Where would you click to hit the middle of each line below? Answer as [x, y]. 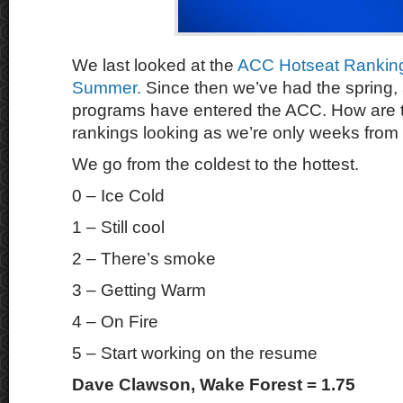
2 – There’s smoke [144, 259]
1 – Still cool [118, 227]
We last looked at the [155, 65]
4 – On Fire [115, 322]
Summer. [107, 88]
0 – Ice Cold [118, 196]
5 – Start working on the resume [195, 353]
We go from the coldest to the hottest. [215, 164]
